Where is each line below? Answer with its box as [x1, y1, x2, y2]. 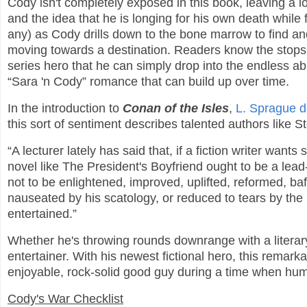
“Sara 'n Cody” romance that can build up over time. [8, 75, 293, 89]
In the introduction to [8, 101, 123, 116]
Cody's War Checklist [8, 291, 123, 306]
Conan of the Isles [123, 101, 229, 116]
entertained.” [8, 206, 77, 221]
